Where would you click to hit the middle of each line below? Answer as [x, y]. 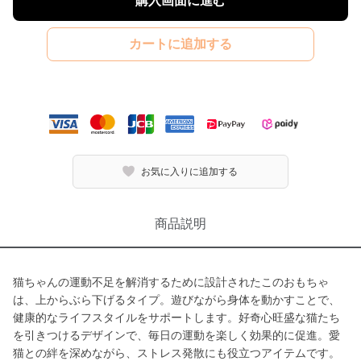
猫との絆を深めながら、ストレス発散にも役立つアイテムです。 [176, 353]
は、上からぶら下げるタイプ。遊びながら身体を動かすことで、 [176, 300]
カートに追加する [180, 44]
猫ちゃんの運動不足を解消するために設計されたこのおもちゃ [171, 282]
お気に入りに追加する [190, 171]
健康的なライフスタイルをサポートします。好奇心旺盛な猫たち [176, 317]
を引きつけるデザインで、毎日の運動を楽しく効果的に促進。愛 [176, 335]
